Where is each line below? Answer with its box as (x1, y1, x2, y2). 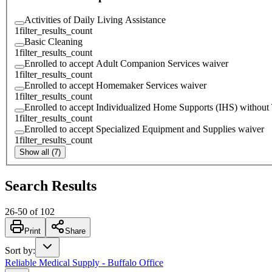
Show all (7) (19, 148, 61, 157)
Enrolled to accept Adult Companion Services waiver (24, 58, 228, 69)
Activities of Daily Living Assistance (24, 15, 166, 25)
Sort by (5, 245, 33, 256)
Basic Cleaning (24, 36, 83, 47)
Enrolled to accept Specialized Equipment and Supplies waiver (24, 124, 264, 134)
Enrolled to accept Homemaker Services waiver (24, 80, 206, 90)
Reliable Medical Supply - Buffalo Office (5, 257, 163, 268)
